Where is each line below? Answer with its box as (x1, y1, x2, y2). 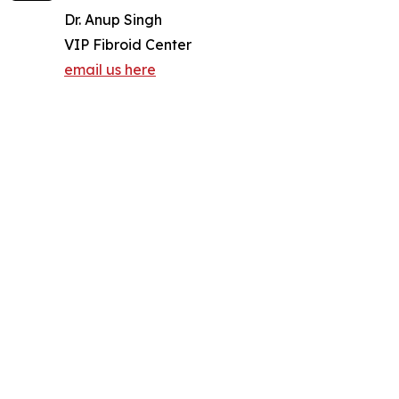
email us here (64, 61, 156, 79)
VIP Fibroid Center (64, 36, 191, 54)
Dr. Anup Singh (64, 11, 162, 29)
